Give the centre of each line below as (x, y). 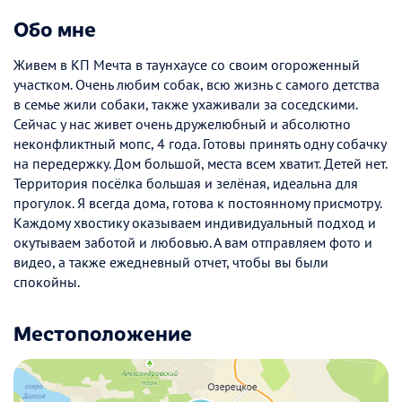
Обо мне (55, 27)
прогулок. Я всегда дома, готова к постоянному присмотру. (197, 202)
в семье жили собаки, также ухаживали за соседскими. (185, 104)
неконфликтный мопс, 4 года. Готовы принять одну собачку (200, 143)
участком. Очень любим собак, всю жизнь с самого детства (197, 84)
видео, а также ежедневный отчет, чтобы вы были (171, 262)
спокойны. (47, 281)
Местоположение (103, 332)
